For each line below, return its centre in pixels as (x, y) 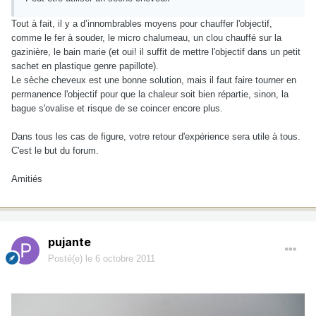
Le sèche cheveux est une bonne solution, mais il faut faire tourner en (154, 80)
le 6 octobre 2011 (120, 258)
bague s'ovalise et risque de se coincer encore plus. (117, 108)
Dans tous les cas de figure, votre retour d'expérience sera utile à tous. (156, 136)
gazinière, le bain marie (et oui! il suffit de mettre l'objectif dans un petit (156, 51)
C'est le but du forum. (55, 150)
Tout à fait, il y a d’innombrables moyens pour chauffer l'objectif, (142, 23)
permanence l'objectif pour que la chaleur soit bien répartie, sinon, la (150, 94)
